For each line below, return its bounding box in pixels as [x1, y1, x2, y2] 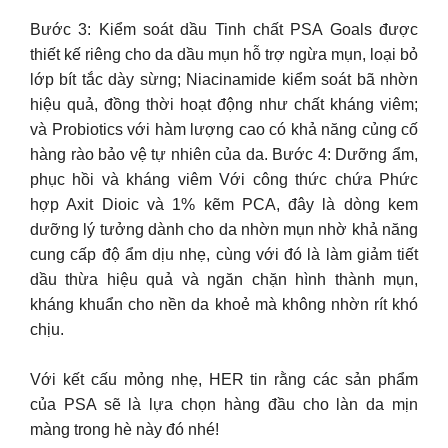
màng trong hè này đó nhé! [30, 421, 219, 438]
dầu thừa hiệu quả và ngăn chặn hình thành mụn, [30, 270, 418, 288]
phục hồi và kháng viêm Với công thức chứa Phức [30, 170, 418, 188]
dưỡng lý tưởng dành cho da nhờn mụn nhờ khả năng [30, 220, 418, 238]
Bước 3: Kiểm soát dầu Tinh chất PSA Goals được [30, 20, 418, 38]
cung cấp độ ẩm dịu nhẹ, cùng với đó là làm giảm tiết [30, 245, 418, 263]
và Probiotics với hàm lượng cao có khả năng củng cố [30, 120, 418, 138]
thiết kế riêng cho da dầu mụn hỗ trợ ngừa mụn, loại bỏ [30, 45, 418, 63]
